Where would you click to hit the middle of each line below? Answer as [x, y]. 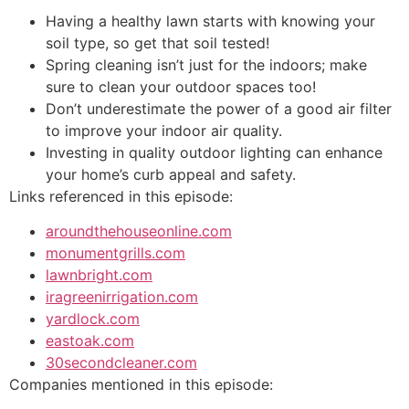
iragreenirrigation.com [122, 297]
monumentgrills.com [115, 253]
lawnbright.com [99, 275]
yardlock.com [93, 319]
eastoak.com [90, 341]
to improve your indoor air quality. [164, 130]
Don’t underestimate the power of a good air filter [219, 108]
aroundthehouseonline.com [139, 231]
